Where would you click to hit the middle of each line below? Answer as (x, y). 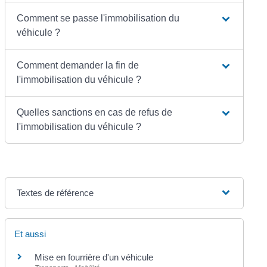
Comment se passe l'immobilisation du (98, 18)
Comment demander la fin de (78, 65)
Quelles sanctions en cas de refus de (95, 112)
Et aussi (30, 234)
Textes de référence (55, 193)
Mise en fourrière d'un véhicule (94, 257)
